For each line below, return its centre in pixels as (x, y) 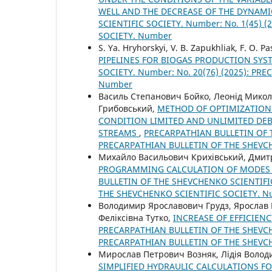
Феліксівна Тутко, (136, 217)
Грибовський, (128, 108)
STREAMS (119, 132)
